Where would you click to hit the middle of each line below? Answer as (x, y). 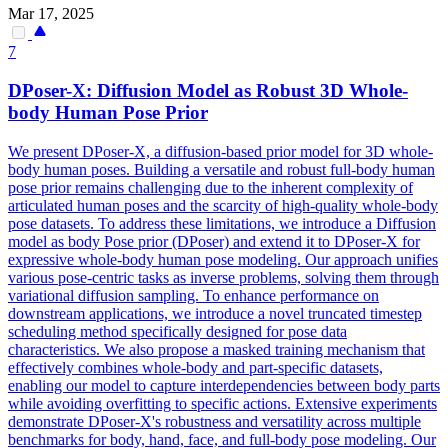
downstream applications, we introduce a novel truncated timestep (215, 313)
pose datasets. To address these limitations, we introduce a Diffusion (222, 223)
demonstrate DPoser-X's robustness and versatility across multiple (214, 421)
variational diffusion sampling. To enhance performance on (193, 295)
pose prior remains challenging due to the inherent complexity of (210, 187)
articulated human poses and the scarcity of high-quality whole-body (223, 205)
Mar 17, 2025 (51, 14)
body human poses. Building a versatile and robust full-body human (221, 169)
